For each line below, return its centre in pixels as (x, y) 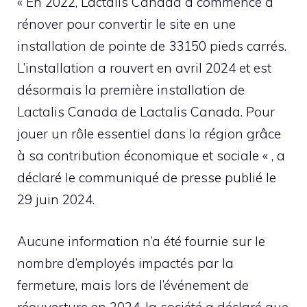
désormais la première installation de (131, 90)
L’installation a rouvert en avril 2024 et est (144, 68)
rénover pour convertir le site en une (126, 24)
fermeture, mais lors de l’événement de (133, 285)
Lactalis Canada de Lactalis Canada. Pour (146, 112)
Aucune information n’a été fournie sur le (141, 241)
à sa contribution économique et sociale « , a (151, 156)
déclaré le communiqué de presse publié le (147, 178)
